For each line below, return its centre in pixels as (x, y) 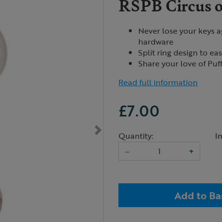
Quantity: (136, 136)
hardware (156, 42)
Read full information (158, 82)
